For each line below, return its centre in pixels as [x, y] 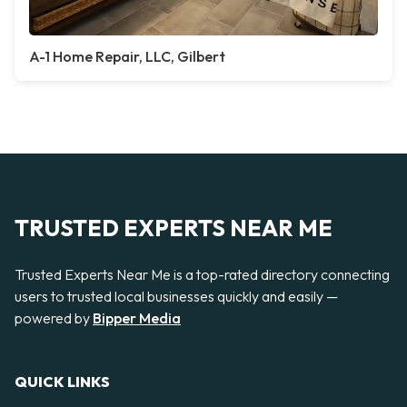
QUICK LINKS [62, 382]
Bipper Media [137, 318]
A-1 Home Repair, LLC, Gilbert [127, 56]
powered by [54, 318]
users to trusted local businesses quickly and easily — [176, 296]
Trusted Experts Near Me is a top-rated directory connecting [202, 274]
